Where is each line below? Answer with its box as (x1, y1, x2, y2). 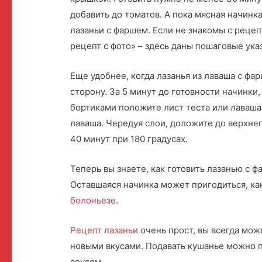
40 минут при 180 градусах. (70, 133, 188, 145)
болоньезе (70, 195, 116, 206)
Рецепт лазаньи (70, 225, 139, 236)
